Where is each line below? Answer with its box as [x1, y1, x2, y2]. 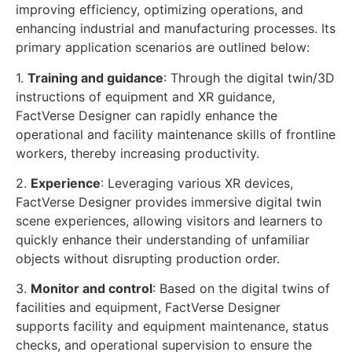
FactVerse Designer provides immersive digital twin [16, 193, 321, 210]
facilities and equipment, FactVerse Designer [16, 299, 280, 316]
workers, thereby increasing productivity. [16, 145, 259, 161]
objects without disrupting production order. [16, 250, 280, 266]
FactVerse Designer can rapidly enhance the [16, 107, 277, 123]
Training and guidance [27, 69, 163, 86]
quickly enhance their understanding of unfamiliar [16, 231, 310, 247]
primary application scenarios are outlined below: [16, 39, 310, 56]
